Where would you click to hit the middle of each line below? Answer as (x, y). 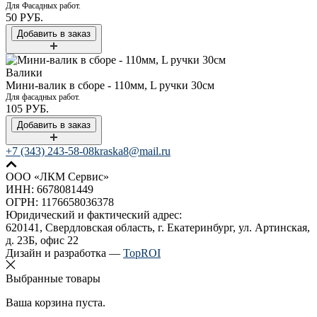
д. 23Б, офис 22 (42, 240)
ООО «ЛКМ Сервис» (57, 176)
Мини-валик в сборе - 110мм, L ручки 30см (110, 85)
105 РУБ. (27, 108)
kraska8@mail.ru (132, 151)
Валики (24, 72)
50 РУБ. (24, 17)
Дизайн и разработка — (64, 253)
